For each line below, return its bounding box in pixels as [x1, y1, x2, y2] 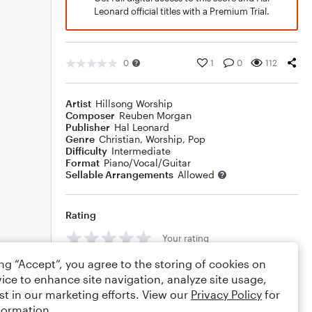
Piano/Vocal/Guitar [104, 157, 191, 169]
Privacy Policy [191, 288, 262, 301]
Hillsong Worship [95, 97, 173, 109]
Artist [65, 97, 91, 109]
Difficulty [65, 145, 107, 157]
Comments [65, 263, 117, 275]
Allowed [178, 169, 214, 180]
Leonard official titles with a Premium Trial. [94, 6, 270, 17]
